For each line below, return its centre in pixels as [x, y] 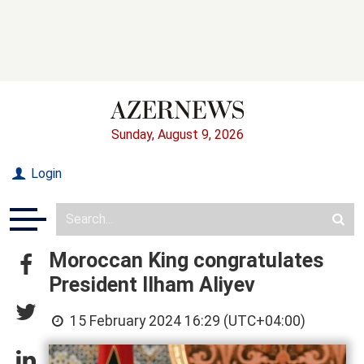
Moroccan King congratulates [186, 260]
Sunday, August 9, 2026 [177, 134]
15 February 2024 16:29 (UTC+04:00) [186, 321]
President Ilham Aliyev [152, 284]
